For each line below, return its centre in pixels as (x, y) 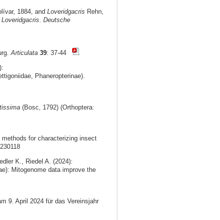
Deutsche (56, 20)
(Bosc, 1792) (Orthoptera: (57, 107)
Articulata (24, 53)
